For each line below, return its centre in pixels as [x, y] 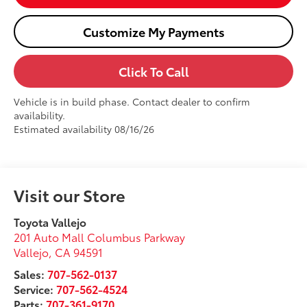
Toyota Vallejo [50, 221]
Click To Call [153, 72]
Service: [35, 288]
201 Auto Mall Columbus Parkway [100, 236]
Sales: [31, 273]
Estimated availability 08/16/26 [84, 129]
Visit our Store [70, 194]
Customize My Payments [153, 32]
